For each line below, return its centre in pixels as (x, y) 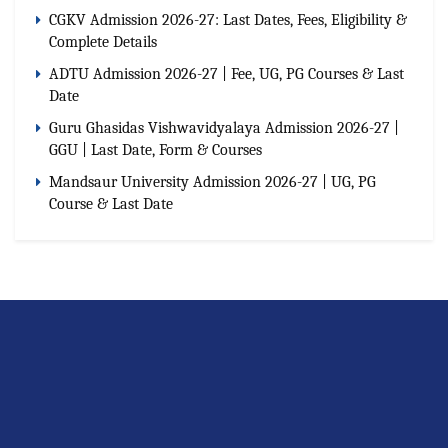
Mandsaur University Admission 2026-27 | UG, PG (212, 181)
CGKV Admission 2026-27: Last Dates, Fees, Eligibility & (228, 19)
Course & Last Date (111, 203)
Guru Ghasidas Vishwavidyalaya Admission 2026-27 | (224, 127)
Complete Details (103, 41)
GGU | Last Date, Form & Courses (155, 149)
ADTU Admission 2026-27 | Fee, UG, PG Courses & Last (226, 73)
